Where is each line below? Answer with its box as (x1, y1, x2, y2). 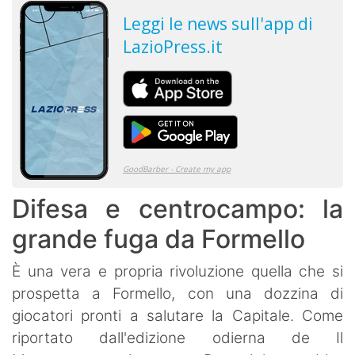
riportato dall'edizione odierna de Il (12, 328, 343, 347)
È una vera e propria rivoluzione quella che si (12, 261, 343, 281)
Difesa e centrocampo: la (12, 193, 343, 224)
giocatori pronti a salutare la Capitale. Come (12, 306, 343, 325)
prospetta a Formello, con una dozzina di (12, 284, 343, 303)
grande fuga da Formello (12, 223, 305, 254)
